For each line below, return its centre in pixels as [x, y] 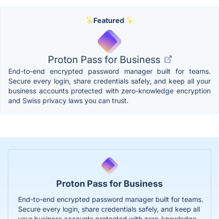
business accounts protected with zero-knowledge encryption [109, 90]
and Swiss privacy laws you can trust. [68, 100]
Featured [109, 20]
